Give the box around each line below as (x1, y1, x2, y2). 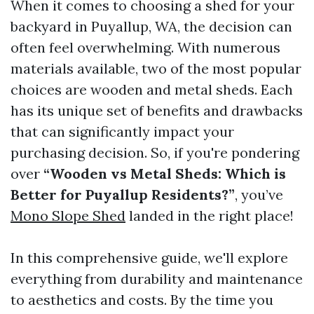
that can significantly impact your (11, 123, 234, 140)
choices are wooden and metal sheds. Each (11, 81, 293, 98)
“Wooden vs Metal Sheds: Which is (43, 165, 286, 182)
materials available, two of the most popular (11, 60, 301, 77)
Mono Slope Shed (11, 207, 125, 224)
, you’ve (235, 186, 283, 203)
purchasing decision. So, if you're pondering (11, 144, 299, 161)
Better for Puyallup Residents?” (11, 186, 235, 203)
